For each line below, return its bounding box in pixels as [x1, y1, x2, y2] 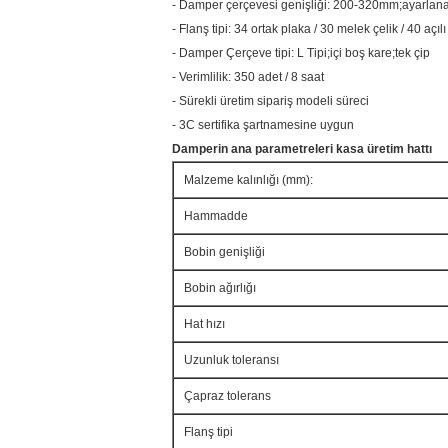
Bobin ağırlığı [184, 281, 256, 295]
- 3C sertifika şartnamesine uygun [172, 118, 354, 132]
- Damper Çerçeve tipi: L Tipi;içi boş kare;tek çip [172, 46, 430, 60]
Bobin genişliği [184, 245, 265, 259]
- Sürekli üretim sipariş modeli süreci [172, 94, 369, 108]
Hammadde [184, 209, 248, 223]
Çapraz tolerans [184, 389, 271, 403]
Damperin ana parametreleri [172, 142, 336, 156]
